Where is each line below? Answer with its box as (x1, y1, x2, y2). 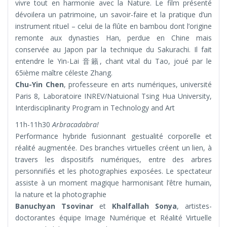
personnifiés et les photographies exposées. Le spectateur (15, 166, 212, 176)
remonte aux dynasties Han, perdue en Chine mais (15, 33, 212, 43)
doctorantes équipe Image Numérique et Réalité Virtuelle (15, 213, 212, 223)
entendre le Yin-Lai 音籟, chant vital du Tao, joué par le (15, 56, 212, 66)
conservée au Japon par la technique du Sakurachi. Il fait (15, 45, 212, 55)
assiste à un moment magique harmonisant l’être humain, (15, 178, 212, 188)
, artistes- (177, 201, 212, 211)
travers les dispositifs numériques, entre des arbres (15, 155, 212, 165)
